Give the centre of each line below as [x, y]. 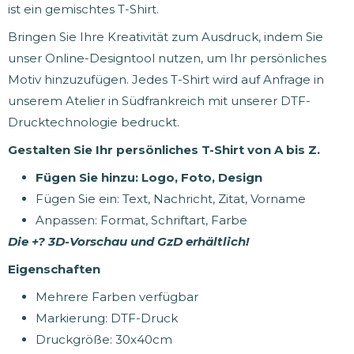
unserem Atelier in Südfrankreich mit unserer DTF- [159, 100]
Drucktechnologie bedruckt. [94, 122]
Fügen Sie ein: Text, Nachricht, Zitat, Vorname [171, 198]
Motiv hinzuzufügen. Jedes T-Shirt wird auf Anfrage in [166, 79]
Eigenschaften [54, 269]
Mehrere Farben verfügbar [117, 296]
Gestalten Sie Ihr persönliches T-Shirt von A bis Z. [164, 149]
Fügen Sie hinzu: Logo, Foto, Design [149, 177]
